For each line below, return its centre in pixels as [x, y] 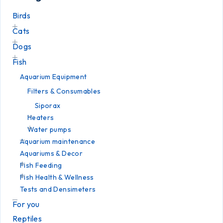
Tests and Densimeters [58, 189]
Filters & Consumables [64, 91]
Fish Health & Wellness [57, 177]
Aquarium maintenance [57, 141]
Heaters [41, 117]
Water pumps [49, 129]
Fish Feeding [41, 165]
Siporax [48, 106]
